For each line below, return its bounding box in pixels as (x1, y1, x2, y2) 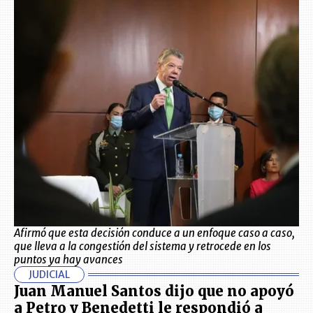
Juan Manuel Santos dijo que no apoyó (14, 282, 294, 300)
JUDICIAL (29, 268, 70, 281)
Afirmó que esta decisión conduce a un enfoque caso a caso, (14, 226, 295, 240)
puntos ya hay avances (14, 253, 123, 266)
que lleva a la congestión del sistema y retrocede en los (14, 240, 271, 253)
